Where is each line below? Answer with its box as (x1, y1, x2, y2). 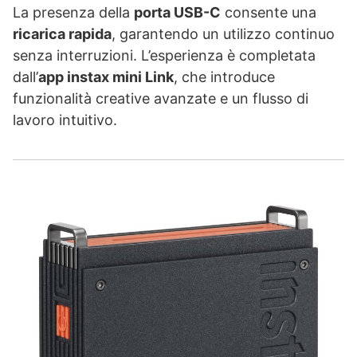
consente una (221, 3, 316, 21)
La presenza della (13, 3, 134, 21)
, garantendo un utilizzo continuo (112, 25, 335, 42)
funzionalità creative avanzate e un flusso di (13, 89, 308, 107)
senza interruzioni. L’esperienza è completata (13, 46, 316, 64)
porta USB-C (134, 3, 221, 21)
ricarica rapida (13, 25, 112, 42)
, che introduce (174, 68, 275, 85)
